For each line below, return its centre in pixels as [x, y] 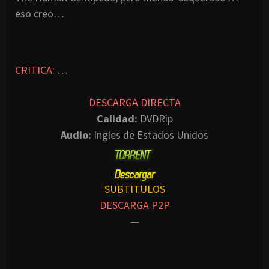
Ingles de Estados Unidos [150, 134]
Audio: [76, 134]
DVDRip [155, 118]
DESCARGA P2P [134, 205]
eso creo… [40, 13]
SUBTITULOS [134, 189]
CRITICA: [35, 70]
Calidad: [117, 118]
